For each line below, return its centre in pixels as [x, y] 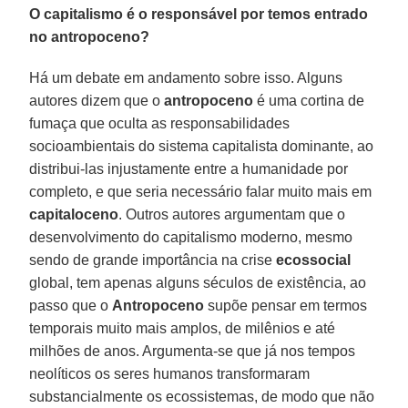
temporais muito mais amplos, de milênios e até [183, 328]
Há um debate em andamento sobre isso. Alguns [186, 77]
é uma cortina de [309, 100]
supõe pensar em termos [286, 305]
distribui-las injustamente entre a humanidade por [189, 168]
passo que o [71, 305]
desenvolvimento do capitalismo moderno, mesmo [191, 237]
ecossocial [314, 260]
